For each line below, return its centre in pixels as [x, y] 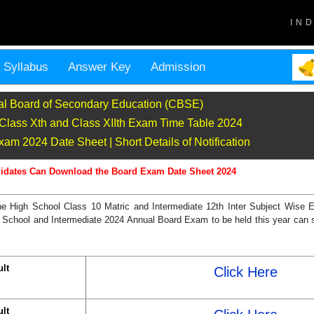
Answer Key [100, 67]
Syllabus [26, 67]
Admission [178, 67]
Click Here [246, 272]
